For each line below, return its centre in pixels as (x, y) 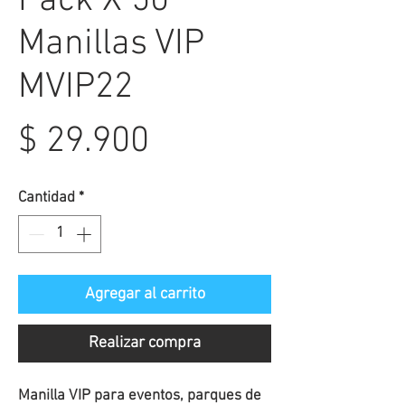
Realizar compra (145, 343)
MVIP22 (75, 88)
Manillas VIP (111, 44)
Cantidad (47, 198)
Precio (197, 141)
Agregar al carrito (145, 294)
